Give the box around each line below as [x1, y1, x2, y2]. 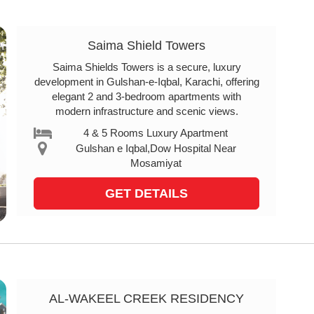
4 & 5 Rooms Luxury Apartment [83, 127, 228, 139]
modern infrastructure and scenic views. [55, 105, 238, 117]
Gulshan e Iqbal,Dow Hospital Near [75, 142, 236, 154]
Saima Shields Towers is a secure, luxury [52, 61, 241, 73]
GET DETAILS [105, 186, 188, 200]
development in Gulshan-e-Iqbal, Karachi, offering [34, 76, 259, 88]
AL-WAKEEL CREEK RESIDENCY [49, 292, 244, 306]
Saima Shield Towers [88, 39, 205, 53]
